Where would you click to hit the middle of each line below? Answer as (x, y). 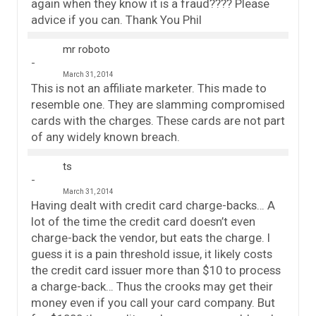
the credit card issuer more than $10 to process (156, 270)
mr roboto (86, 49)
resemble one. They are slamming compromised (158, 104)
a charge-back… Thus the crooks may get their (152, 286)
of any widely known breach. (105, 136)
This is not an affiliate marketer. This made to (149, 88)
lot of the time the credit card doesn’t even (143, 221)
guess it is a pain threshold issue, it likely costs (152, 254)
